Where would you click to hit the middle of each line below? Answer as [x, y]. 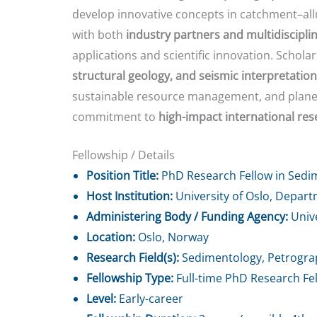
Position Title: [122, 176]
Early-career [150, 299]
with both [99, 34]
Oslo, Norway [172, 237]
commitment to [115, 116]
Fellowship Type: [130, 278]
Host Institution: [129, 196]
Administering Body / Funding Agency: [187, 217]
